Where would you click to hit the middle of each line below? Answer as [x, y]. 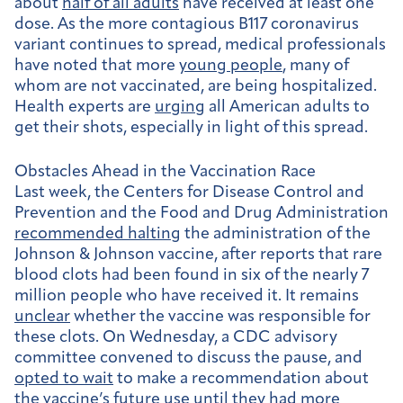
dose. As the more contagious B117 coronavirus [187, 24]
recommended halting [98, 234]
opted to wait [64, 379]
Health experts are [85, 107]
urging [180, 107]
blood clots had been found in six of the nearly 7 [192, 275]
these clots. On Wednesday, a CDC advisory [176, 337]
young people [231, 66]
